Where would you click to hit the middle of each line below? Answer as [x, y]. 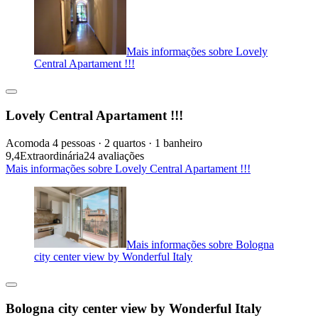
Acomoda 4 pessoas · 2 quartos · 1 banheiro [104, 143]
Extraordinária [52, 155]
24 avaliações [114, 155]
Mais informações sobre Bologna [200, 244]
